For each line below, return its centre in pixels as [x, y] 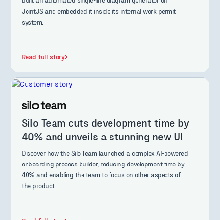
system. [32, 22]
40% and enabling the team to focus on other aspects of [101, 174]
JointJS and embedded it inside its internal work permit [99, 11]
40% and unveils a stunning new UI [102, 136]
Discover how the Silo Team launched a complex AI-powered [105, 153]
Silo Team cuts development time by [105, 122]
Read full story [43, 57]
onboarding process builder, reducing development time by [103, 164]
